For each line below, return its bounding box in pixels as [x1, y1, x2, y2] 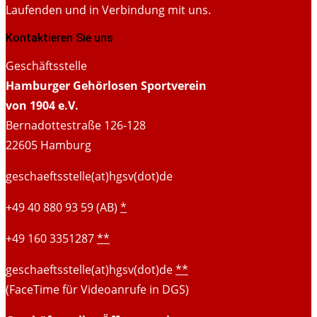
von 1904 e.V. [6, 97, 79, 113]
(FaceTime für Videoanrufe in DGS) [6, 281, 189, 297]
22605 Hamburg [6, 137, 91, 153]
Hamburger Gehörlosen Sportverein [6, 77, 207, 93]
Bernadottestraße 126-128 [6, 117, 146, 133]
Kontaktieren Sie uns [6, 30, 113, 45]
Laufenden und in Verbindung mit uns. [6, 1, 211, 18]
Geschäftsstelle [6, 57, 87, 74]
